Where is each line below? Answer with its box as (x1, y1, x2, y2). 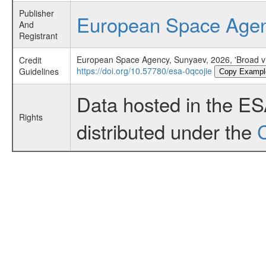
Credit (18, 54, 42, 66)
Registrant (18, 30, 58, 42)
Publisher (18, 7, 54, 19)
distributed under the (76, 117, 257, 145)
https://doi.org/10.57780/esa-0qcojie (76, 65, 212, 77)
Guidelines (18, 65, 59, 77)
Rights (18, 111, 43, 123)
